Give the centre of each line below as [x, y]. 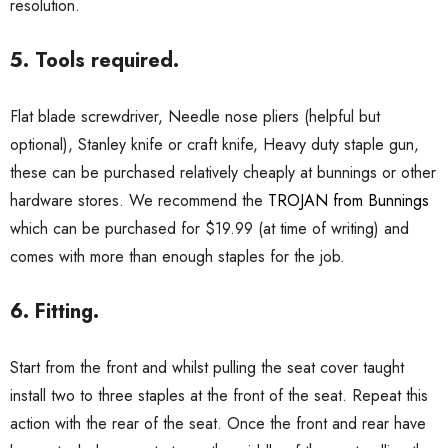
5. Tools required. [94, 61]
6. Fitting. [54, 312]
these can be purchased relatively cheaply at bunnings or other [223, 173]
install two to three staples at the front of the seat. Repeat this [219, 396]
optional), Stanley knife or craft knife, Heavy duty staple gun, [214, 145]
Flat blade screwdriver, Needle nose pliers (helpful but [195, 117]
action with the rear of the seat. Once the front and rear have [218, 424]
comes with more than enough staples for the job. [177, 257]
